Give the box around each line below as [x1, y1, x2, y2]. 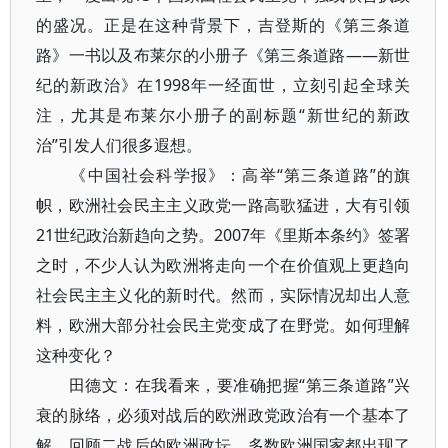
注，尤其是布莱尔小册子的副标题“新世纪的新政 [36, 104, 411, 126]
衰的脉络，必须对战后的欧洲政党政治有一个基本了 [36, 404, 411, 426]
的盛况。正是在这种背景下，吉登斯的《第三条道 [36, 14, 411, 36]
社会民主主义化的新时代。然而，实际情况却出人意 [36, 284, 411, 306]
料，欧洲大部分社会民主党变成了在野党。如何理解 [36, 314, 411, 336]
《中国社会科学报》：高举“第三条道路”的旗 [36, 164, 411, 186]
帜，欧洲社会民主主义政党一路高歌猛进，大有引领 [36, 194, 411, 216]
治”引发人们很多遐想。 [36, 134, 202, 156]
